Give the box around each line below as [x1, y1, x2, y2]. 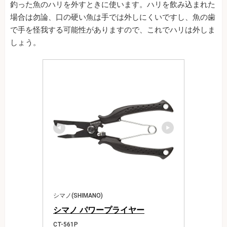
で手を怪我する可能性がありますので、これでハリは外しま [10, 25, 215, 34]
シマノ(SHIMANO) [53, 192, 103, 199]
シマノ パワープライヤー [53, 205, 144, 215]
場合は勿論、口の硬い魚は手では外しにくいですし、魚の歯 [10, 12, 215, 22]
